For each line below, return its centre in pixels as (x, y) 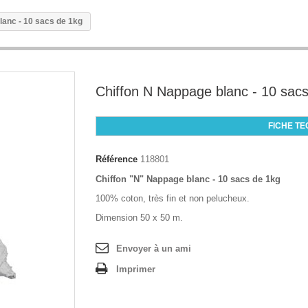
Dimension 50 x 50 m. (139, 217)
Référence (117, 159)
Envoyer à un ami (154, 248)
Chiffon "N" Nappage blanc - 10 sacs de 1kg (188, 179)
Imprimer (136, 269)
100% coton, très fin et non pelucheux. (173, 198)
